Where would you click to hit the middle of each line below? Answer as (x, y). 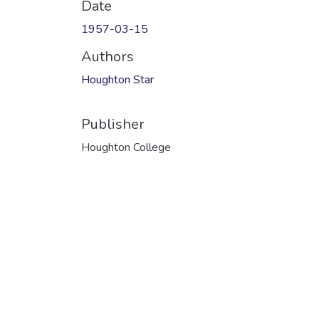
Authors (108, 56)
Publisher (113, 124)
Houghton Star (117, 79)
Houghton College (126, 147)
